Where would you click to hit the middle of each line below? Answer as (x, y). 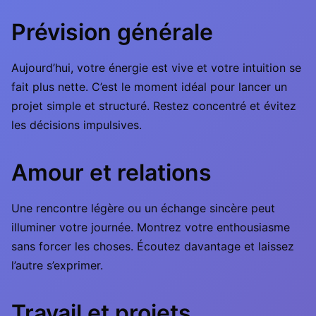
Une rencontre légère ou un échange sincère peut (143, 208)
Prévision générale (112, 32)
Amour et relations (111, 172)
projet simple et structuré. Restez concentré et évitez (154, 106)
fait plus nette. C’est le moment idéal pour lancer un (149, 87)
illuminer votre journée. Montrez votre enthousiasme (151, 227)
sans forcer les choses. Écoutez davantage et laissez (153, 246)
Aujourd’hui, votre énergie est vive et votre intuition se (156, 68)
